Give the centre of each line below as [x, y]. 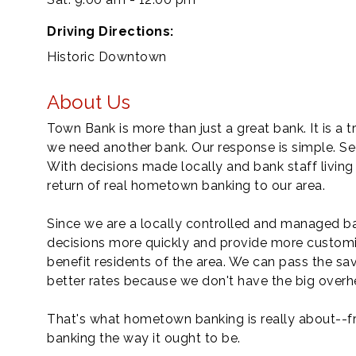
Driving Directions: [110, 31]
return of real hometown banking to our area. [186, 186]
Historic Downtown [107, 57]
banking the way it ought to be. [144, 338]
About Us [89, 102]
